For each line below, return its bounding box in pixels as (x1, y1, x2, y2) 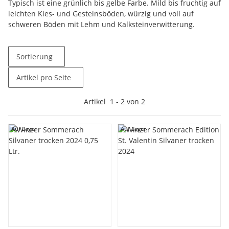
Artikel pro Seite (16, 73, 71, 82)
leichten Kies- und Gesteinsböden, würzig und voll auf (8, 9, 194, 18)
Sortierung (16, 52, 53, 61)
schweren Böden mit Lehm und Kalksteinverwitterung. (8, 19, 195, 29)
